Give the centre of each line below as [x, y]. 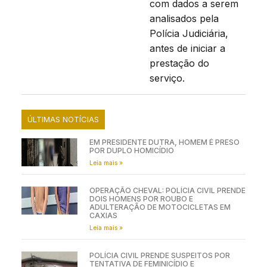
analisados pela [184, 18]
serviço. [167, 78]
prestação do [179, 63]
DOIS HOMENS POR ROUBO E [141, 199]
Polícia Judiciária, [189, 33]
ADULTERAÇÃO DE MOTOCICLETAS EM [160, 207]
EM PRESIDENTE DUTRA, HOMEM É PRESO [164, 142]
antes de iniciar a [187, 48]
